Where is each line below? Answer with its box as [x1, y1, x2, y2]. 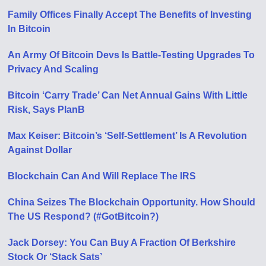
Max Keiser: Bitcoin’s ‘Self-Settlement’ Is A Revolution [8, 131, 248, 141]
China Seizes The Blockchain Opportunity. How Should [8, 197, 256, 207]
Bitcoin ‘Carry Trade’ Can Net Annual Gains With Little [8, 90, 248, 100]
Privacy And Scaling [8, 64, 99, 74]
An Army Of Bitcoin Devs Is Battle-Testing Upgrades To [8, 50, 255, 60]
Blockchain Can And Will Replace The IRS [8, 171, 197, 181]
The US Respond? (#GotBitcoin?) [8, 211, 159, 221]
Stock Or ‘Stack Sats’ [8, 252, 103, 262]
